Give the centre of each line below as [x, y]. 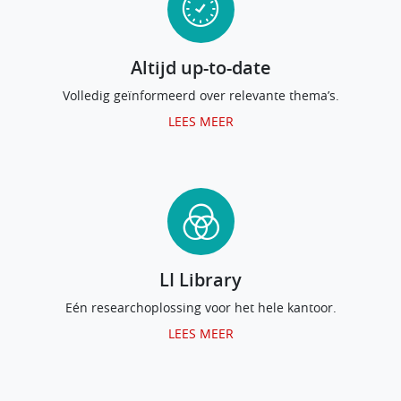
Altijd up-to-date [200, 68]
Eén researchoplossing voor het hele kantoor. [200, 307]
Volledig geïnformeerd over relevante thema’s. [200, 95]
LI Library [200, 280]
